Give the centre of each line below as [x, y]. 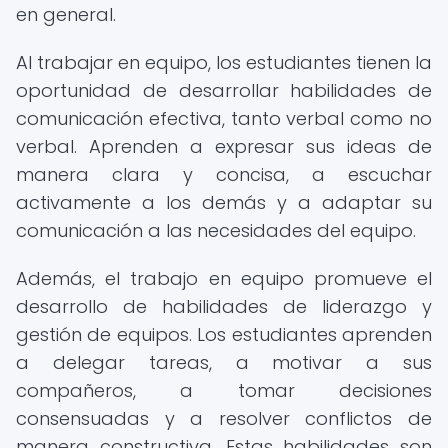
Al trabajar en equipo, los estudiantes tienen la [224, 62]
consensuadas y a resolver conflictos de [224, 418]
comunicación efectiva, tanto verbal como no [224, 118]
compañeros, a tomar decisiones [224, 390]
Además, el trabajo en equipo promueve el [224, 278]
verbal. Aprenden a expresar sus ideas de [224, 146]
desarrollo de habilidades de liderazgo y [224, 306]
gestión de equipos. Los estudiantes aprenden [224, 334]
